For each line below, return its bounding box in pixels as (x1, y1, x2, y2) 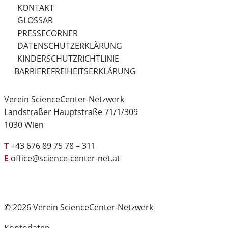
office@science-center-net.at (11, 153, 120, 164)
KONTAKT (17, 2, 54, 14)
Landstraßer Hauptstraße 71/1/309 (4, 106, 138, 118)
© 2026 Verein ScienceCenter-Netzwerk (4, 202, 153, 213)
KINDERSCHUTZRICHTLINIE (17, 53, 119, 65)
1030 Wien (4, 119, 44, 131)
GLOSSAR (17, 15, 53, 26)
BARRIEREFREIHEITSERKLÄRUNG (14, 66, 136, 77)
